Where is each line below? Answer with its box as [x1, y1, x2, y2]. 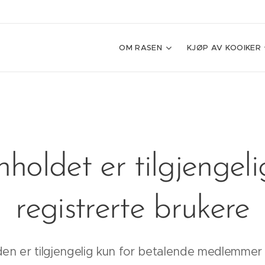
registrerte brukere [15, 193, 250, 226]
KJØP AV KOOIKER [187, 43, 261, 53]
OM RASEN [119, 43, 163, 53]
